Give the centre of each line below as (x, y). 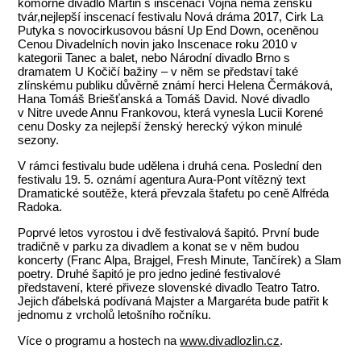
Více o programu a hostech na (99, 341)
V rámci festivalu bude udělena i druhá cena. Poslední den (170, 166)
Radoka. (44, 207)
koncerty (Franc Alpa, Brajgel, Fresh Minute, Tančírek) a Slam (180, 260)
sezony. (39, 140)
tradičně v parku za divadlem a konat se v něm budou (159, 247)
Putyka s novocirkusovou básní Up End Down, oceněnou (168, 31)
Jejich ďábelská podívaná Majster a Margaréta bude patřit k (174, 301)
